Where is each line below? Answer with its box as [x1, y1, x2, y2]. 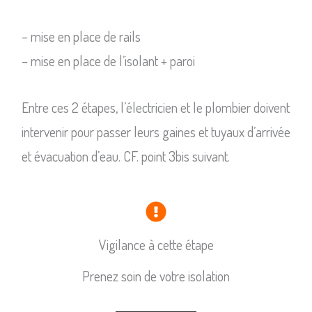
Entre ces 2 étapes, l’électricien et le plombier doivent [21, 98, 290, 117]
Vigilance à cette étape [98, 235, 214, 254]
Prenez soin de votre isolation [82, 267, 230, 286]
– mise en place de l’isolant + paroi [21, 52, 195, 70]
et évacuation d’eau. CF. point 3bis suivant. [21, 147, 230, 166]
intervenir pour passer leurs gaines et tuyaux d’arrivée [21, 123, 290, 141]
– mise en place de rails [21, 27, 141, 46]
